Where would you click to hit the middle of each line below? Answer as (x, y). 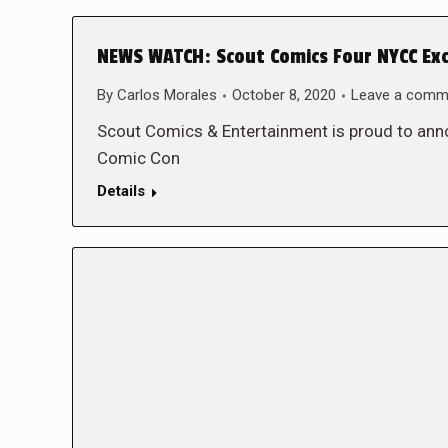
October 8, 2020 (284, 95)
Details (121, 191)
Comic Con (138, 158)
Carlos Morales (167, 95)
